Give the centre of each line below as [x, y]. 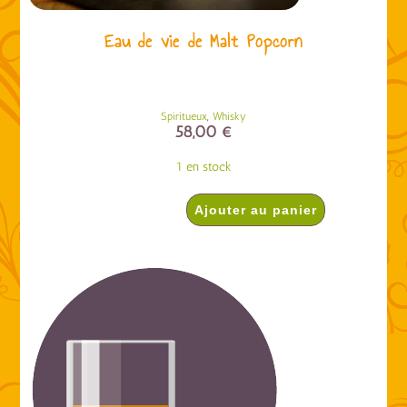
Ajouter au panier [255, 209]
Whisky [229, 116]
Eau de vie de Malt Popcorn [203, 41]
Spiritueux [184, 116]
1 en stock [203, 166]
